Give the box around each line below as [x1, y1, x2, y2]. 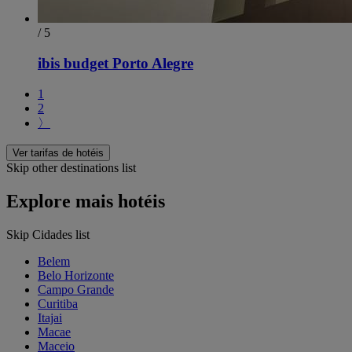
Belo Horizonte [38, 268, 114, 282]
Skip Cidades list [6, 227, 90, 241]
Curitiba [38, 296, 78, 310]
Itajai [38, 310, 62, 324]
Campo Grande [38, 282, 114, 296]
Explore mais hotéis [6, 190, 165, 211]
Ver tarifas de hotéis [13, 146, 104, 159]
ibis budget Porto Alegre [38, 55, 193, 71]
